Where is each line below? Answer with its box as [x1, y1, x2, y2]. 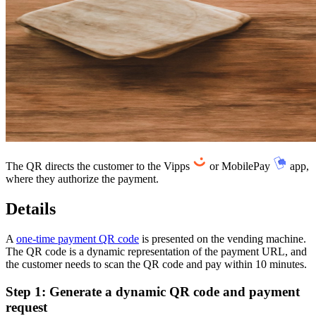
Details [6, 200, 56, 219]
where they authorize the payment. [6, 173, 159, 186]
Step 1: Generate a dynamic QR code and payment [6, 284, 300, 299]
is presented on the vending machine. [139, 233, 306, 245]
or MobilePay [207, 160, 273, 173]
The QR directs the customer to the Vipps [6, 160, 193, 173]
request [6, 299, 47, 315]
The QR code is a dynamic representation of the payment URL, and [6, 245, 307, 258]
